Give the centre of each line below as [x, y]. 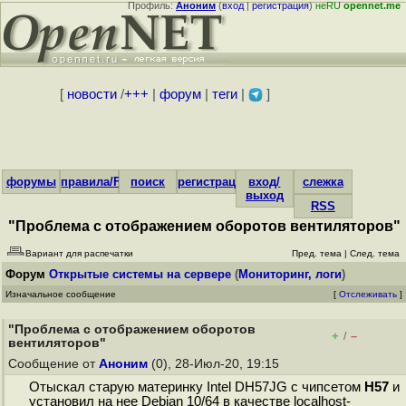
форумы [31, 182]
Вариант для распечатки [79, 253]
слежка [323, 182]
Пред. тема [317, 253]
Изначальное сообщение [61, 294]
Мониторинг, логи [290, 274]
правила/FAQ [99, 182]
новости [92, 94]
